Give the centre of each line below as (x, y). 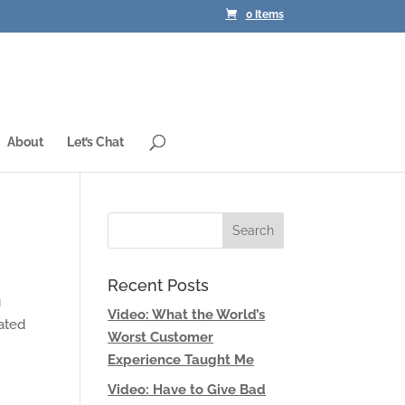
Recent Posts (159, 285)
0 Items (264, 15)
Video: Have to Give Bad (187, 389)
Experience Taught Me (181, 360)
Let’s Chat (95, 142)
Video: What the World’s (187, 315)
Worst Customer (161, 337)
